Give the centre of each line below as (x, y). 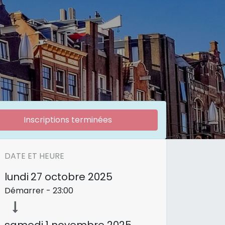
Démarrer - (29, 191)
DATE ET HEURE (34, 156)
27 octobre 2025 (72, 177)
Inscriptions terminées (68, 120)
